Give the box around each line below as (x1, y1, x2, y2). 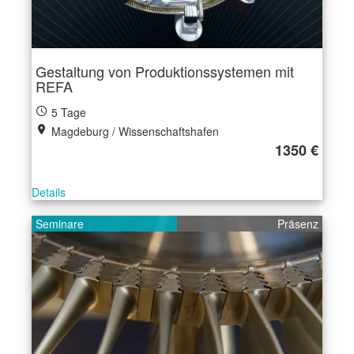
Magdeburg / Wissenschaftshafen (48, 123, 219, 139)
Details (32, 184, 66, 200)
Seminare (36, 216, 84, 232)
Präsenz (277, 216, 318, 232)
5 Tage (48, 104, 86, 120)
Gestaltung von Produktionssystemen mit (36, 61, 294, 81)
